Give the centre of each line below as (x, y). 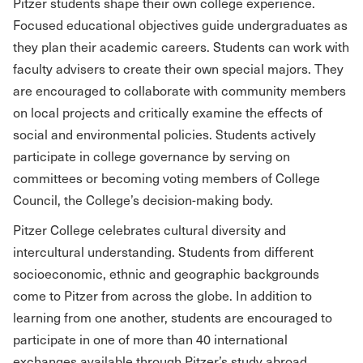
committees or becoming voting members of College (167, 178)
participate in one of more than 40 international (150, 339)
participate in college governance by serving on (152, 156)
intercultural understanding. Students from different (163, 252)
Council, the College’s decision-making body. (143, 200)
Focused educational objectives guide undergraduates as (180, 25)
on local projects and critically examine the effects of (168, 112)
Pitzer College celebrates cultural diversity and (149, 230)
